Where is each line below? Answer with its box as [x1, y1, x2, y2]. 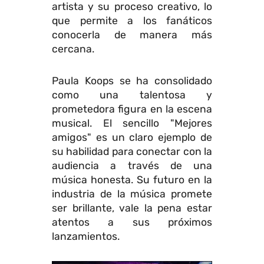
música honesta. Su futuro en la [52, 174, 212, 186]
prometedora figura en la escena [52, 103, 212, 115]
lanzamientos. [52, 230, 120, 243]
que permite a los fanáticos [52, 15, 212, 27]
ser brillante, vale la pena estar [52, 202, 212, 214]
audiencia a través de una [52, 160, 212, 172]
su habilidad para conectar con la [52, 146, 212, 158]
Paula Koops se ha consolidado [52, 75, 212, 87]
